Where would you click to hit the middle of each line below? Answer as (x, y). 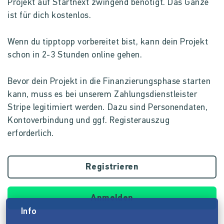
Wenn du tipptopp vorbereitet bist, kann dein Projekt (108, 42)
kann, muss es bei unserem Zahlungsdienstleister (102, 95)
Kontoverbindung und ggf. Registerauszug (89, 121)
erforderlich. (31, 134)
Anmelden (112, 198)
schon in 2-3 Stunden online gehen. (75, 55)
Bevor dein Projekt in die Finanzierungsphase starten (109, 82)
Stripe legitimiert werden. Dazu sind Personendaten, (108, 108)
